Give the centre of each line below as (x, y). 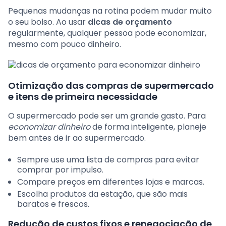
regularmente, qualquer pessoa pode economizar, (107, 33)
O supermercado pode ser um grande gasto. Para (107, 116)
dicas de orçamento (130, 22)
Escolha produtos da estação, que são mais (102, 194)
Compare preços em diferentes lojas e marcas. (111, 182)
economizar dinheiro (49, 127)
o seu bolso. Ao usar (48, 22)
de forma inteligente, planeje (148, 127)
